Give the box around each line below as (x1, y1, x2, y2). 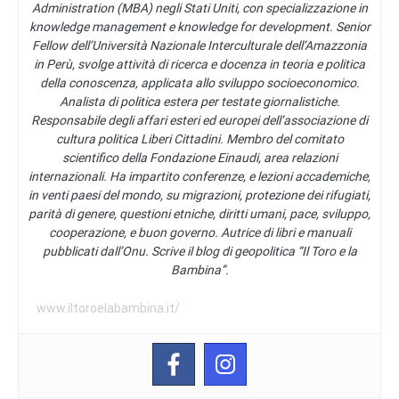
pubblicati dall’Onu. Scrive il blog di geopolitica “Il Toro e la (42, 243, 357, 258)
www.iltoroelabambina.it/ (37, 300, 180, 315)
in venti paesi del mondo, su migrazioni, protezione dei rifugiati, (28, 187, 370, 202)
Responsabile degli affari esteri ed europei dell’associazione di (31, 112, 368, 127)
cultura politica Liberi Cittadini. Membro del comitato (55, 131, 344, 146)
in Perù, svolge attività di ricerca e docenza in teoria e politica (34, 56, 365, 71)
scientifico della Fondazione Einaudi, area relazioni (61, 150, 338, 165)
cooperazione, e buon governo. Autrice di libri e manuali (48, 224, 351, 240)
